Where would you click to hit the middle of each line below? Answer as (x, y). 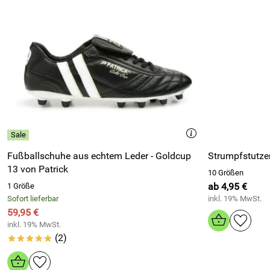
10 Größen (225, 173)
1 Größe (21, 186)
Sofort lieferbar (33, 199)
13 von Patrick (38, 169)
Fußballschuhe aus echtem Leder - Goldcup (99, 156)
